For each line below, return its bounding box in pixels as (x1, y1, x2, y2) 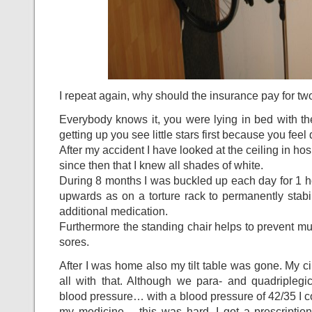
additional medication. (59, 205, 168, 217)
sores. (59, 235, 89, 248)
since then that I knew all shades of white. (59, 159, 263, 171)
